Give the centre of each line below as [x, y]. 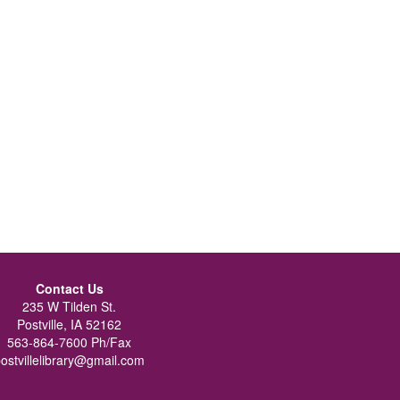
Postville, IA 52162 [70, 324]
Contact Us [69, 288]
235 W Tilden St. [70, 306]
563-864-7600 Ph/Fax [70, 342]
